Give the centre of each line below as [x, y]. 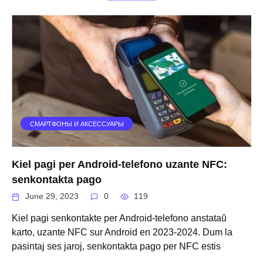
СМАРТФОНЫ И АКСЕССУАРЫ [77, 124]
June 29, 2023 [52, 197]
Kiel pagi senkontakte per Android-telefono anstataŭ [119, 218]
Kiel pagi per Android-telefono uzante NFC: [119, 164]
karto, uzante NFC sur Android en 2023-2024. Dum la [122, 232]
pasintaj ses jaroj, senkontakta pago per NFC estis [116, 247]
